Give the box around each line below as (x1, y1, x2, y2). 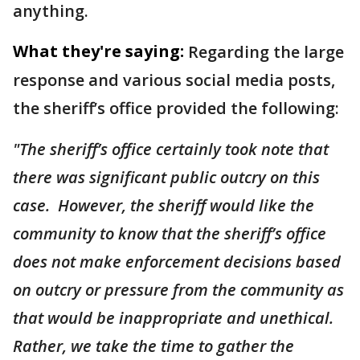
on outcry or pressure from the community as (13, 278, 344, 301)
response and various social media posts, (13, 68, 335, 91)
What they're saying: (13, 39, 184, 62)
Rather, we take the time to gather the (13, 334, 294, 357)
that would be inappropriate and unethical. (13, 306, 337, 329)
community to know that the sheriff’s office (13, 222, 326, 244)
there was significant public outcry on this (13, 166, 320, 188)
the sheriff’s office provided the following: (13, 96, 339, 119)
